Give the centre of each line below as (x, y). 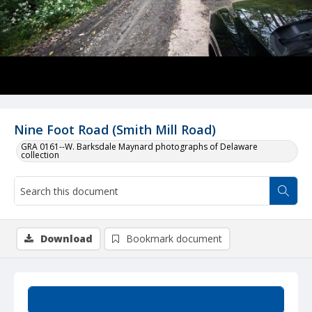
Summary (156, 300)
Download (67, 239)
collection (40, 155)
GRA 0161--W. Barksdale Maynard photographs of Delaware (139, 147)
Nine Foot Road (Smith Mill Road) (115, 130)
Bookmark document (174, 239)
